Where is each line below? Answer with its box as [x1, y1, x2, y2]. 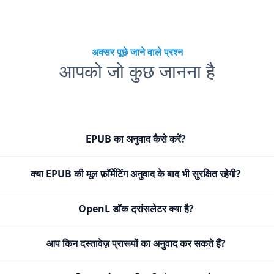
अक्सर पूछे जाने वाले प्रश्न [91, 45, 183, 59]
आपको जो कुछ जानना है [59, 59, 215, 84]
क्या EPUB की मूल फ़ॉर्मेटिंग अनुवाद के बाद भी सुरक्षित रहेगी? [31, 167, 242, 180]
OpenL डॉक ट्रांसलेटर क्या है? [78, 202, 194, 215]
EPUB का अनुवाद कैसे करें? [86, 132, 187, 146]
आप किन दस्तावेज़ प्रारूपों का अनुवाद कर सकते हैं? [46, 237, 226, 250]
